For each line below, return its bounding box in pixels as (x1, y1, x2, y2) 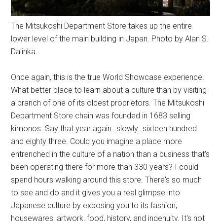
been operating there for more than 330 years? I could (11, 162, 199, 172)
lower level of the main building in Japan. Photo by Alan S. (11, 34, 209, 43)
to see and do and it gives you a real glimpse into (11, 187, 181, 197)
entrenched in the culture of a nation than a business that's (11, 149, 210, 159)
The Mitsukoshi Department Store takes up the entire (11, 21, 192, 31)
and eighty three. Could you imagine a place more (11, 136, 183, 146)
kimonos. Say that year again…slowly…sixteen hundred (11, 123, 197, 133)
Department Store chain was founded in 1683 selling (11, 110, 191, 120)
